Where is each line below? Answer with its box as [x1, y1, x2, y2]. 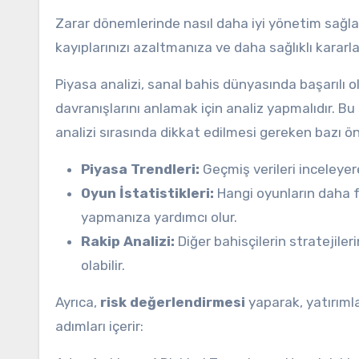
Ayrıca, [55, 294, 100, 310]
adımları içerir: [55, 318, 143, 334]
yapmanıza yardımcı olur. [81, 209, 237, 225]
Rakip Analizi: [81, 233, 175, 249]
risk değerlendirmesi [100, 294, 245, 310]
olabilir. [81, 257, 125, 273]
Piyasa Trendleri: [81, 161, 200, 177]
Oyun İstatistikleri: [81, 185, 214, 201]
